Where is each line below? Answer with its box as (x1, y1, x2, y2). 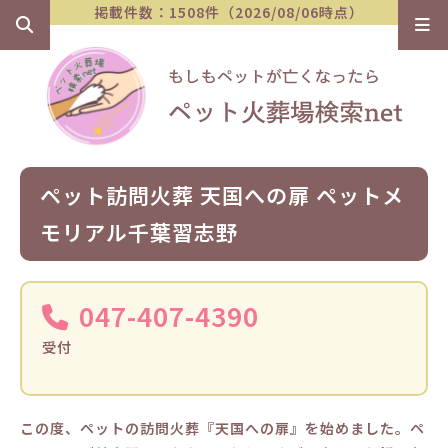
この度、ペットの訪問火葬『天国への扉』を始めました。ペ (20, 418, 425, 439)
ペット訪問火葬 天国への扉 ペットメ (40, 180, 404, 211)
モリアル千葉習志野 (40, 217, 238, 248)
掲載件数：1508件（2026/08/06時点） (94, 2, 364, 22)
